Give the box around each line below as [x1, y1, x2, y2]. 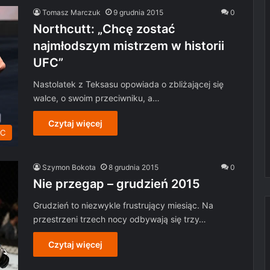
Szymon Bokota [42, 162, 96, 172]
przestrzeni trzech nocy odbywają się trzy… [33, 213, 206, 224]
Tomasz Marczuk [42, 8, 101, 17]
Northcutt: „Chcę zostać [33, 22, 175, 37]
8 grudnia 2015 [108, 162, 159, 172]
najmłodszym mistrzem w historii [33, 39, 224, 54]
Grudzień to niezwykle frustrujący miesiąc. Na [33, 199, 213, 210]
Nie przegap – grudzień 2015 [33, 176, 200, 191]
